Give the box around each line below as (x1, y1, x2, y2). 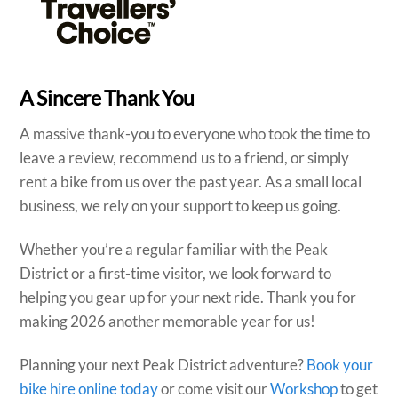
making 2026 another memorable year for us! (20, 312, 316, 330)
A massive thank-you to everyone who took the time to (20, 124, 370, 144)
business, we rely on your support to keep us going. (20, 196, 342, 216)
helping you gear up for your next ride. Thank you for (20, 288, 357, 306)
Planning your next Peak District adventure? (20, 354, 307, 374)
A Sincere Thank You (20, 85, 195, 110)
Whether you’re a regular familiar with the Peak (20, 240, 329, 259)
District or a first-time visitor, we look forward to (20, 264, 332, 283)
